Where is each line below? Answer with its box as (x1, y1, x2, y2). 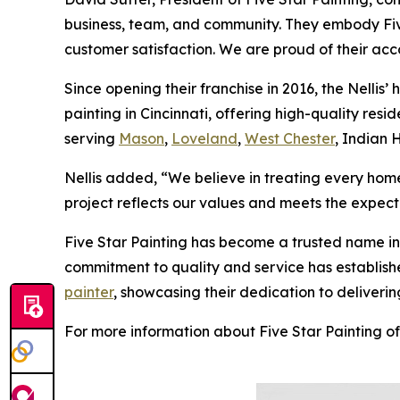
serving (64, 129, 119, 147)
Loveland (171, 129, 237, 147)
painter (64, 282, 113, 301)
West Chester (245, 129, 335, 147)
